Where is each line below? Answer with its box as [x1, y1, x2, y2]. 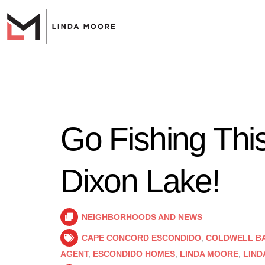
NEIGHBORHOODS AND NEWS [82, 212, 202, 222]
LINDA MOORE [180, 249, 238, 258]
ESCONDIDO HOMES [93, 249, 175, 258]
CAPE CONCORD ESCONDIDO [82, 233, 201, 243]
